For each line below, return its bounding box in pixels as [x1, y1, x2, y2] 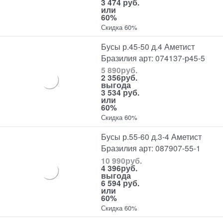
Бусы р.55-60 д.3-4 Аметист [101, 131, 202, 142]
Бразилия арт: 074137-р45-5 [101, 52, 206, 63]
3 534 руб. [101, 87, 140, 99]
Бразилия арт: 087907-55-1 [101, 142, 201, 154]
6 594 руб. [101, 177, 140, 189]
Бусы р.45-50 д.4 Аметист [101, 40, 195, 52]
